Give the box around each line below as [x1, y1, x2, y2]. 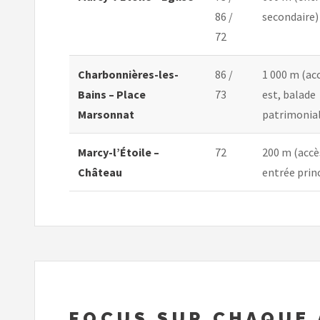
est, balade [262, 87, 316, 102]
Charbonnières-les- [78, 67, 179, 82]
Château [78, 165, 122, 180]
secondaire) [262, 9, 319, 24]
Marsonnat [78, 107, 134, 122]
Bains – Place [78, 87, 146, 102]
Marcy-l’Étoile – [78, 145, 159, 160]
